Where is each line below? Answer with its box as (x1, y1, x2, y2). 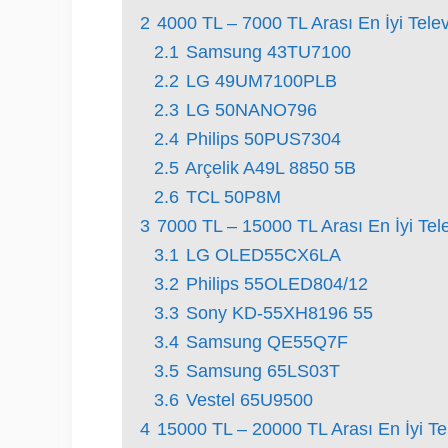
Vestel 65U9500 (186, 390, 313, 410)
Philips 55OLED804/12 (186, 274, 368, 294)
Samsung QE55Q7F (186, 332, 348, 352)
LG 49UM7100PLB (186, 71, 337, 91)
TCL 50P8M (186, 187, 281, 207)
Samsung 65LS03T (186, 361, 340, 381)
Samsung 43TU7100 (186, 42, 351, 62)
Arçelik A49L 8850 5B (185, 158, 356, 178)
